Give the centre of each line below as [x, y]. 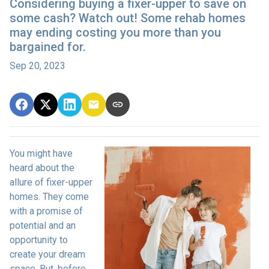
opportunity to [39, 240]
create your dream [47, 254]
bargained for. [48, 47]
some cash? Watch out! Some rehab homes [128, 18]
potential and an [43, 225]
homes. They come [49, 196]
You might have [41, 153]
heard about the [42, 168]
